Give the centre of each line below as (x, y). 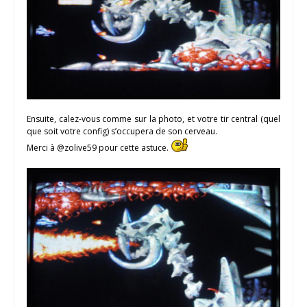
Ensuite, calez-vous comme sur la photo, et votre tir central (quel (153, 119)
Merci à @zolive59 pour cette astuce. (99, 147)
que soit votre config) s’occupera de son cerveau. (122, 131)
